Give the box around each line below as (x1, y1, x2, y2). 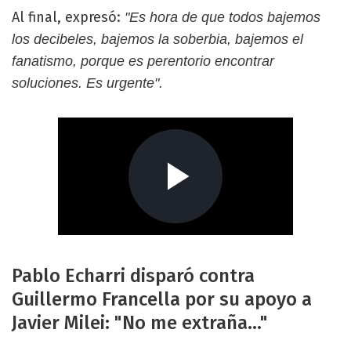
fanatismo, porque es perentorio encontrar (12, 52, 274, 69)
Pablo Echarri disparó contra (12, 264, 255, 287)
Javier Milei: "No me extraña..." (12, 311, 268, 334)
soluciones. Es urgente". (12, 74, 163, 91)
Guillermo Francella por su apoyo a (12, 288, 312, 310)
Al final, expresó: (12, 8, 121, 26)
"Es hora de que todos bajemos (121, 9, 320, 25)
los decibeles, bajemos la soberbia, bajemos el (12, 31, 303, 47)
